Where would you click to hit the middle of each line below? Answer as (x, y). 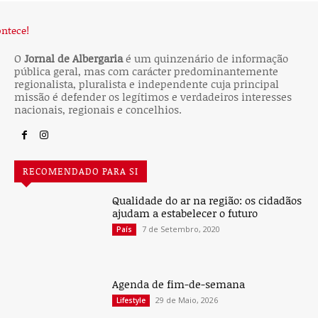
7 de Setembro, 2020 (181, 175)
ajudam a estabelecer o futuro (185, 159)
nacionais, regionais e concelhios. (98, 56)
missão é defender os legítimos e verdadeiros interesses (153, 43)
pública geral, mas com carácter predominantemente (146, 17)
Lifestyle (131, 247)
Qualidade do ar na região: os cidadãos (207, 147)
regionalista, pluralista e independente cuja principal (147, 30)
